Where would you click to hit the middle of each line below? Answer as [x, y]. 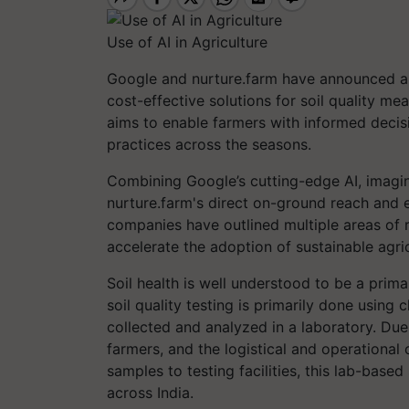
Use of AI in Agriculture [187, 42]
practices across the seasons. [209, 144]
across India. [150, 392]
